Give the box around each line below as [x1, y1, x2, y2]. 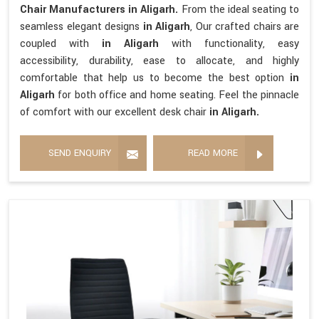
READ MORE [188, 147, 238, 160]
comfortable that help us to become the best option [20, 70, 290, 86]
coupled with [20, 36, 102, 52]
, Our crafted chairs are [190, 19, 299, 35]
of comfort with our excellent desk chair [20, 105, 209, 120]
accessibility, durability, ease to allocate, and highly [20, 53, 299, 69]
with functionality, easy [172, 36, 299, 52]
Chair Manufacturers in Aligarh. [20, 2, 182, 18]
